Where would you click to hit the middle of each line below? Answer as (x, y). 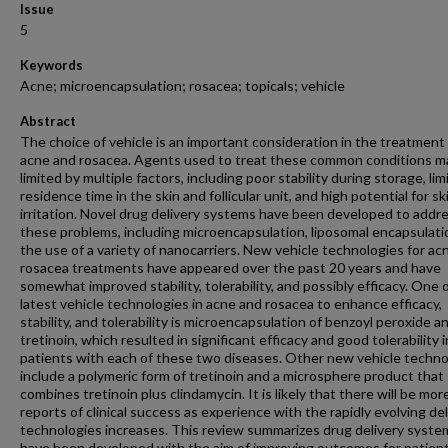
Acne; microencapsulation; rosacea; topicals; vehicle (182, 85)
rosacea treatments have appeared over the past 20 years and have (230, 267)
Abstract (48, 121)
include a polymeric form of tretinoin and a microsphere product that (232, 375)
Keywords (51, 65)
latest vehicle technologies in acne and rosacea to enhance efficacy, (231, 303)
